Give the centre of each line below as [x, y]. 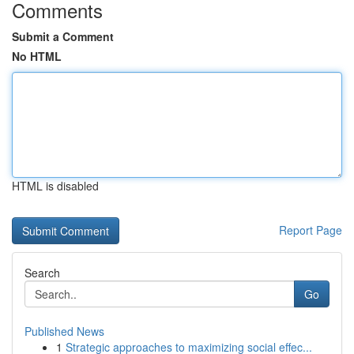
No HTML [37, 56]
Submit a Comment [63, 36]
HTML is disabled [55, 186]
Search [42, 273]
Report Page [311, 230]
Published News [64, 331]
